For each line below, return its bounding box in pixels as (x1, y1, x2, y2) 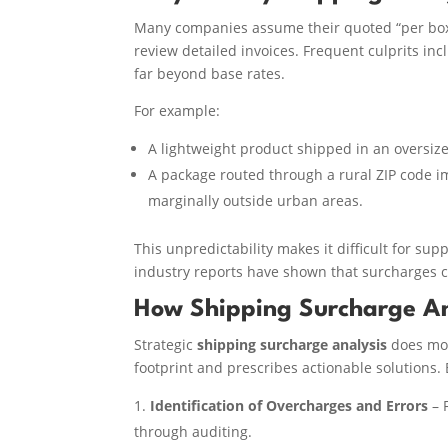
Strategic (134, 334, 198, 354)
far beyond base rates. (134, 63, 286, 83)
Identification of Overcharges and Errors (150, 395, 429, 415)
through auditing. (134, 421, 253, 441)
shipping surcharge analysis (197, 334, 388, 354)
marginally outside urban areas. (148, 190, 364, 210)
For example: (134, 100, 221, 120)
